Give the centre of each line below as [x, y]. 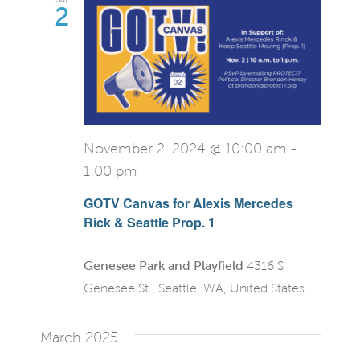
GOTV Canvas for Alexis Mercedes [188, 203]
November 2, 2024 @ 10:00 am [185, 149]
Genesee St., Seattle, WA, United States [194, 288]
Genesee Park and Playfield [165, 266]
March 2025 [79, 338]
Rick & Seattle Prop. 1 [149, 223]
